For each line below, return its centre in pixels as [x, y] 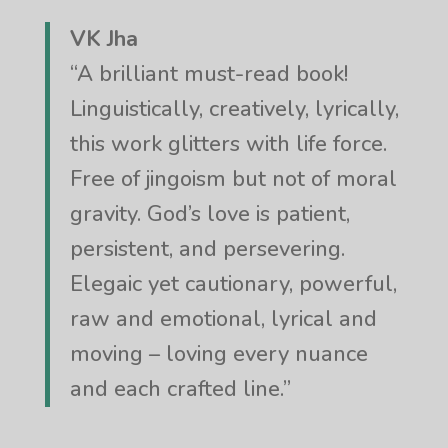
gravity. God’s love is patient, [209, 213]
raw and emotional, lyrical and [223, 318]
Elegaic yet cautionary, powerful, [233, 283]
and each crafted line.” [180, 388]
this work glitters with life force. [228, 143]
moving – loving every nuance [218, 353]
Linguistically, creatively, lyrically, [234, 108]
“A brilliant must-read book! [208, 73]
